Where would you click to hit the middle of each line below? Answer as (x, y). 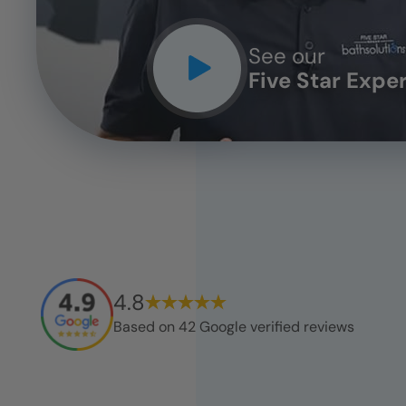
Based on (146, 326)
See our (286, 56)
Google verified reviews (275, 326)
